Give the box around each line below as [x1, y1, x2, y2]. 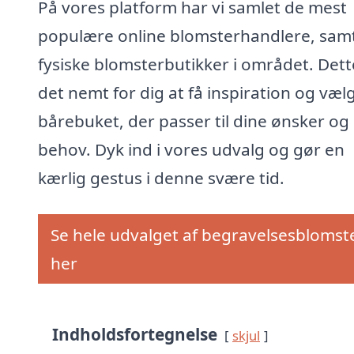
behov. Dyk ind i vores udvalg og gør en [38, 138, 345, 161]
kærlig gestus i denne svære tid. [38, 167, 284, 190]
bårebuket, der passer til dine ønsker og [38, 110, 349, 133]
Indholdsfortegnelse [52, 323, 217, 346]
